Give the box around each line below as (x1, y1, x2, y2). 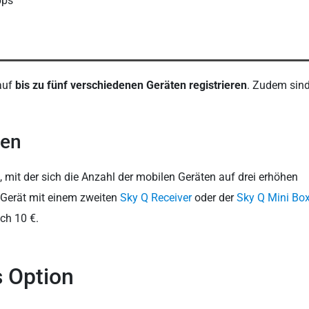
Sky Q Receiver (120, 191, 192, 205)
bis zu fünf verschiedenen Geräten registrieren (15, 79, 247, 92)
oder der (192, 191, 237, 205)
